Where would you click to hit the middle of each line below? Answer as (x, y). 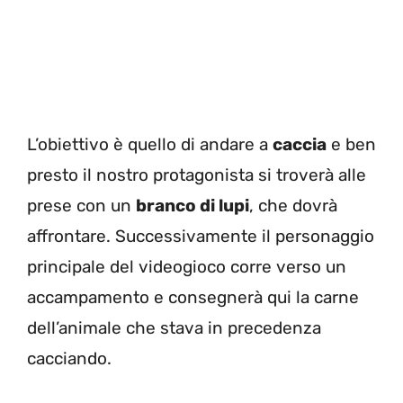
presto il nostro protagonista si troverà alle (197, 175)
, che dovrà (293, 206)
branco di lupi (193, 206)
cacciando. (69, 358)
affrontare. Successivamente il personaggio (201, 236)
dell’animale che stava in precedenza (174, 328)
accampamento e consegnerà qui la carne (193, 297)
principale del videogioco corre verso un (187, 267)
